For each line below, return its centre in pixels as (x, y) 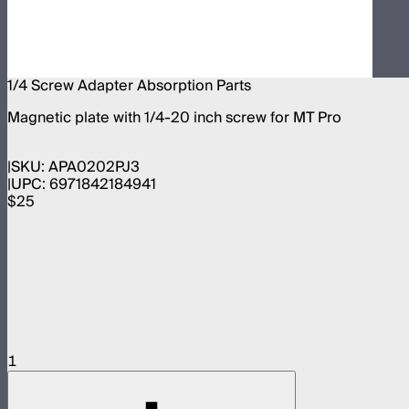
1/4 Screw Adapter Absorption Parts (129, 85)
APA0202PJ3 (94, 167)
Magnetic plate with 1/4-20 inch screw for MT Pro (174, 117)
